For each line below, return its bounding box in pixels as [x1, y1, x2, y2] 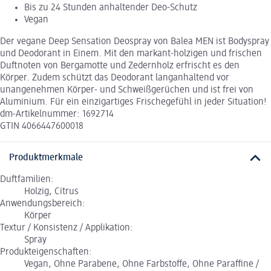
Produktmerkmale [9, 153, 83, 163]
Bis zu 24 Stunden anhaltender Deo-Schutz [24, 2, 197, 13]
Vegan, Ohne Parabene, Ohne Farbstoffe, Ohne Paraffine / [24, 260, 259, 270]
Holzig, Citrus [24, 187, 79, 197]
